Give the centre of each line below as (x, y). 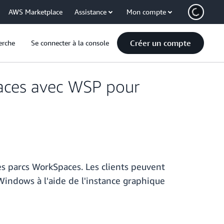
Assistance (90, 12)
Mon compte (146, 12)
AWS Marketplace (35, 12)
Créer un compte (160, 43)
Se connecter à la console (70, 43)
